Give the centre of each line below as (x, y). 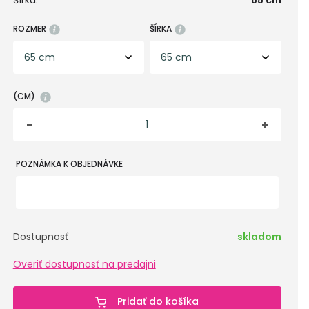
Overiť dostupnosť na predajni (84, 264)
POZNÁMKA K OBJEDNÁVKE (69, 164)
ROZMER (29, 29)
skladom (259, 237)
